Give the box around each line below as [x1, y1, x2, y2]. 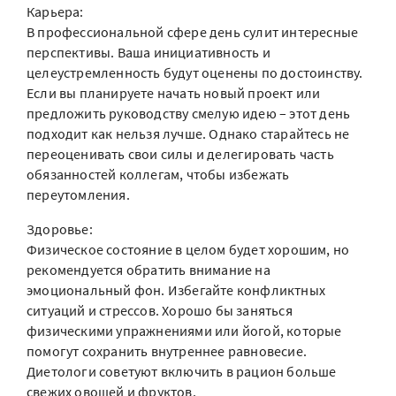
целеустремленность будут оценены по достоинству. [27, 64, 363, 81]
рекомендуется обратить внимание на [27, 261, 270, 278]
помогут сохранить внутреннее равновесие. [27, 342, 308, 360]
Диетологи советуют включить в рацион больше [27, 362, 337, 380]
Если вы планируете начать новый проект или [27, 84, 321, 102]
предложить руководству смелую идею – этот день [27, 104, 351, 122]
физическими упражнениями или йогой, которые [27, 322, 342, 339]
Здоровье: [27, 220, 93, 238]
